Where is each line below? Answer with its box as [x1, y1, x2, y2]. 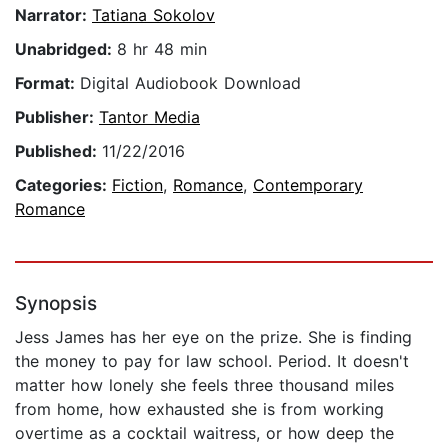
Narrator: [15, 5, 92, 26]
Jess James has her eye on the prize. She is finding [15, 327, 412, 348]
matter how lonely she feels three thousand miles [15, 375, 394, 396]
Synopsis [15, 292, 97, 316]
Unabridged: [15, 39, 117, 60]
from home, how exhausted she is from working [15, 399, 384, 420]
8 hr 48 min [117, 39, 207, 60]
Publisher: [15, 107, 99, 128]
